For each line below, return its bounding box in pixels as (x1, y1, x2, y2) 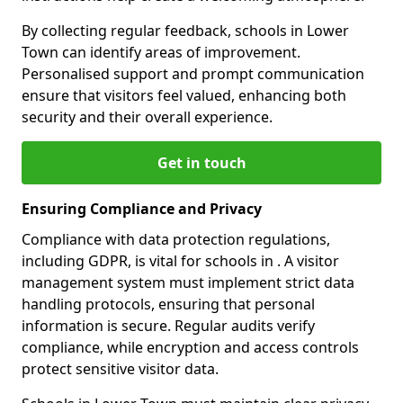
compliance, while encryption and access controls (22, 337, 359, 358)
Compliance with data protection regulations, (22, 229, 330, 250)
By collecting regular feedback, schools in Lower (22, 21, 349, 41)
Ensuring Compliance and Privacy (22, 199, 262, 219)
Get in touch (157, 153, 246, 174)
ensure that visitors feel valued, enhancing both (22, 85, 346, 106)
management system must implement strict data (22, 273, 354, 293)
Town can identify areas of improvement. (22, 42, 300, 63)
